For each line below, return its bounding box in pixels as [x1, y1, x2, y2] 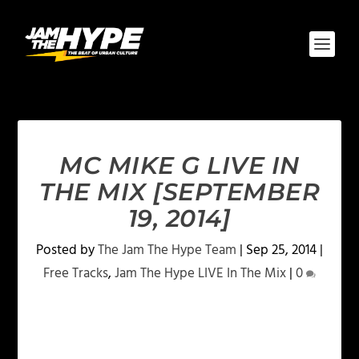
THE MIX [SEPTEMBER [39, 177, 320, 207]
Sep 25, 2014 [246, 240, 317, 261]
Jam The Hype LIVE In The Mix [115, 263, 286, 284]
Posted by [36, 240, 98, 261]
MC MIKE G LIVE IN [59, 151, 300, 180]
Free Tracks [43, 263, 108, 284]
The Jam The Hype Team [98, 240, 236, 261]
